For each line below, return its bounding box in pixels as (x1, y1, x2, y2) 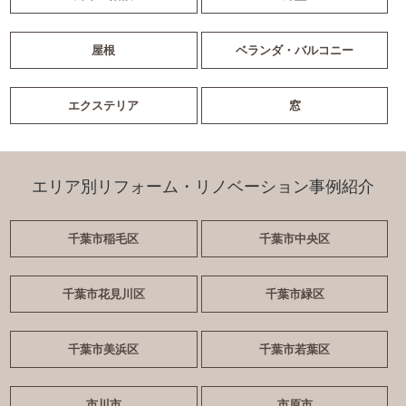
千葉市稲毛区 (68, 231, 140, 246)
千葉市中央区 (259, 231, 331, 246)
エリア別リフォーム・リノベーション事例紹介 (31, 177, 374, 196)
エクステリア (68, 98, 140, 112)
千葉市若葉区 (259, 342, 331, 356)
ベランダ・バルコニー (236, 43, 354, 57)
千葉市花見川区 (62, 286, 145, 301)
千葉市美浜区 (68, 342, 140, 356)
